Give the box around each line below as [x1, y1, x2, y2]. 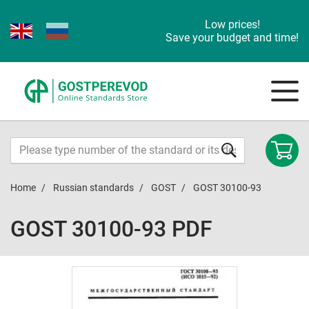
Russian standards [53, 182, 134, 193]
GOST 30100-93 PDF [10, 216, 212, 242]
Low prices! [204, 18, 260, 31]
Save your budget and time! [166, 31, 299, 44]
